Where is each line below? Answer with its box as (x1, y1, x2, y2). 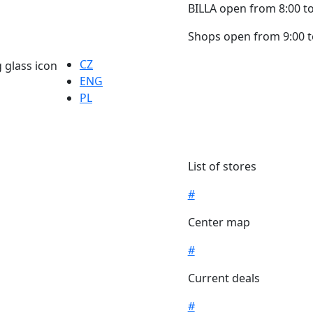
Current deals (187, 270, 260, 286)
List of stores (187, 158, 256, 174)
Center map (187, 214, 250, 230)
